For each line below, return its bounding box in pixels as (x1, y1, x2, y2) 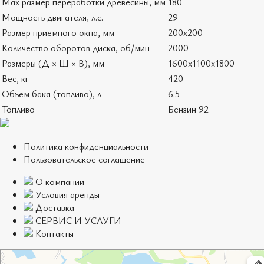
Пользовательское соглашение (24, 153, 145, 166)
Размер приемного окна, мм (2, 26, 114, 39)
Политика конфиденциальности (24, 140, 148, 153)
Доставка (33, 201, 74, 214)
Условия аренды (33, 188, 100, 202)
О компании (33, 175, 84, 189)
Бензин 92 (168, 103, 209, 116)
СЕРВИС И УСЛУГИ (33, 214, 121, 227)
